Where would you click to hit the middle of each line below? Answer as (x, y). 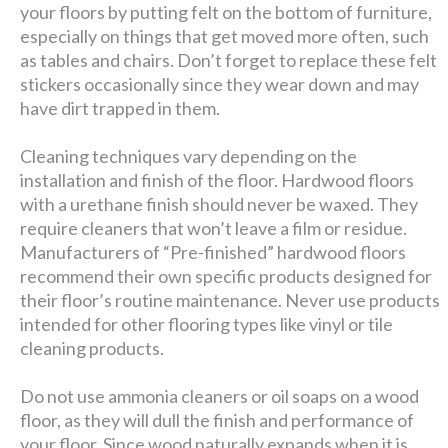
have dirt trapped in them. (120, 107)
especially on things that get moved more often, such (225, 35)
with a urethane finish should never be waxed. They (219, 203)
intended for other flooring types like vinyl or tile (207, 323)
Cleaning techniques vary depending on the (189, 155)
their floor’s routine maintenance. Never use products (230, 299)
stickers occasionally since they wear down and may (220, 83)
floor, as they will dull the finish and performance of (217, 419)
